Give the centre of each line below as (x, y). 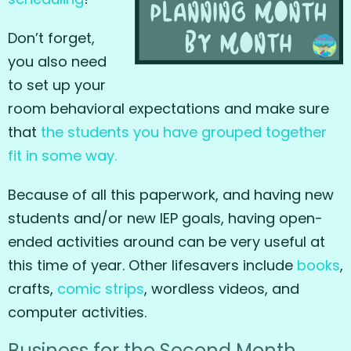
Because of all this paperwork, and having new (171, 194)
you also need (57, 61)
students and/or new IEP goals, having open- (165, 218)
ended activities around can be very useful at (166, 241)
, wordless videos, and (222, 288)
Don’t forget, (51, 38)
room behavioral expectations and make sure (168, 108)
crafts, (33, 288)
